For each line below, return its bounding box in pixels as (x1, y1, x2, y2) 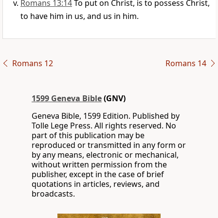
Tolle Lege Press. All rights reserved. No (32, 120, 176, 131)
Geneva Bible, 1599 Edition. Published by (32, 110, 180, 122)
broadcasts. (32, 188, 75, 200)
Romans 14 (165, 58, 206, 69)
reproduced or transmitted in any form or (32, 140, 186, 151)
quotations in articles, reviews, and (32, 179, 160, 190)
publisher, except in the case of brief (32, 169, 164, 180)
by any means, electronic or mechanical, (32, 149, 179, 161)
